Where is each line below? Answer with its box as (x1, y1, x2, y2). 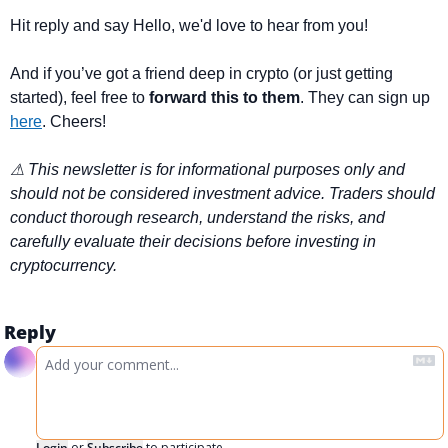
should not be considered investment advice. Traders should (10, 184, 435, 202)
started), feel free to (10, 88, 149, 106)
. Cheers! (42, 112, 106, 130)
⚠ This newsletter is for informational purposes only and (10, 160, 405, 178)
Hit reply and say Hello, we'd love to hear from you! (10, 16, 368, 34)
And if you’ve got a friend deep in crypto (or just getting (10, 64, 393, 82)
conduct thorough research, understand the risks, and (10, 208, 385, 226)
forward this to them (149, 88, 300, 106)
